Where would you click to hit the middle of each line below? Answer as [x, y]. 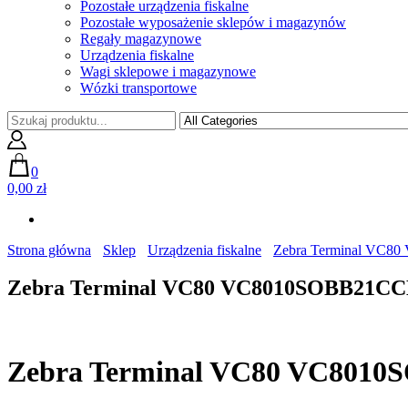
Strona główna [49, 250]
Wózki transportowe [138, 87]
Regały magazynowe [141, 38]
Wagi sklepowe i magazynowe [168, 71]
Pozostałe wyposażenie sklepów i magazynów [213, 22]
